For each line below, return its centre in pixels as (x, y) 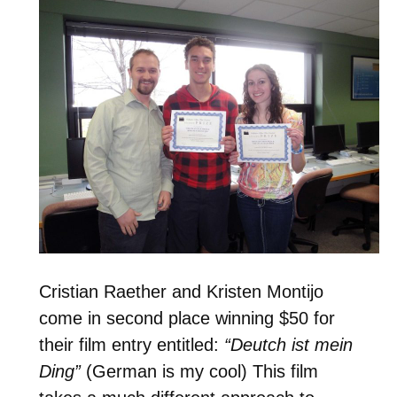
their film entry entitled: (131, 344)
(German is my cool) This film (199, 371)
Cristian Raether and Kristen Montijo (181, 291)
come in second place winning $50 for (187, 318)
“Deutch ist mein (288, 344)
